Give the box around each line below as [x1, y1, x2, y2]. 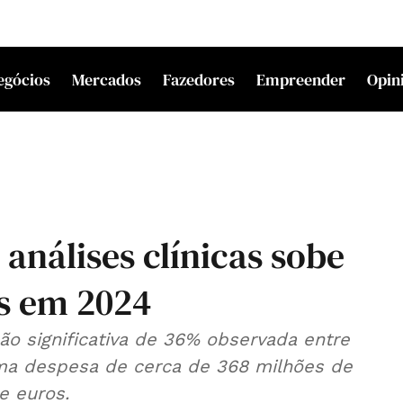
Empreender [256, 67, 345, 91]
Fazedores [163, 67, 235, 91]
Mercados [72, 67, 141, 91]
